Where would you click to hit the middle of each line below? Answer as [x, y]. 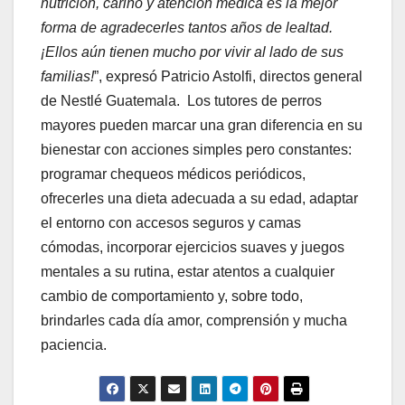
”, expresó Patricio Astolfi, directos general [228, 77]
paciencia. [74, 345]
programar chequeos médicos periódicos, [173, 174]
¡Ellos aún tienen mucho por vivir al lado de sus [192, 52]
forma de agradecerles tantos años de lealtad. [187, 28]
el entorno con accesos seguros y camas [171, 223]
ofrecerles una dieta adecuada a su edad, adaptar [199, 199]
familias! [67, 77]
